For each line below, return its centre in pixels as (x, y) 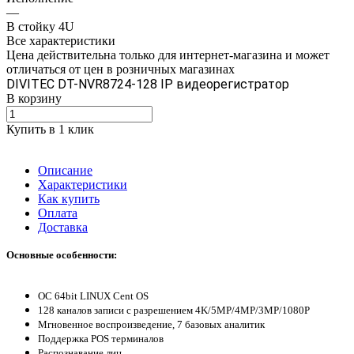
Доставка (63, 227)
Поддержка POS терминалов (101, 338)
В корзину (34, 98)
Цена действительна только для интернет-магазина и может (168, 55)
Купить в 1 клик (50, 129)
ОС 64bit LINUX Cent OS (93, 296)
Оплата (58, 213)
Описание (65, 170)
